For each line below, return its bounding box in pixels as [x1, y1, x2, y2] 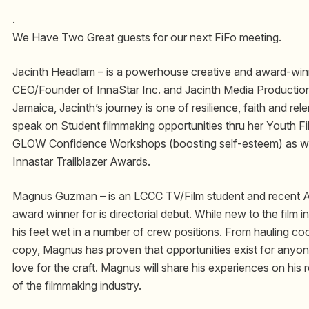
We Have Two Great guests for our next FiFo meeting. [12, 30, 281, 45]
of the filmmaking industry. [12, 279, 141, 293]
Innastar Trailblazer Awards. [12, 154, 150, 169]
